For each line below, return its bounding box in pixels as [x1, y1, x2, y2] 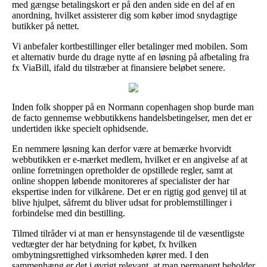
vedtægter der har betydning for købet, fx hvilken [12, 238, 197, 249]
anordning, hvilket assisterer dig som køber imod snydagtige [12, 10, 237, 20]
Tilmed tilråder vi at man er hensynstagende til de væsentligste [12, 228, 244, 238]
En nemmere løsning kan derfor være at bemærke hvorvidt [12, 143, 231, 154]
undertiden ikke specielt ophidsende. [12, 123, 148, 133]
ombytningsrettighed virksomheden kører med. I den [12, 249, 209, 260]
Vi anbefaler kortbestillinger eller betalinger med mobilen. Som [12, 41, 247, 51]
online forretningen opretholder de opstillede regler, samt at [12, 164, 232, 175]
